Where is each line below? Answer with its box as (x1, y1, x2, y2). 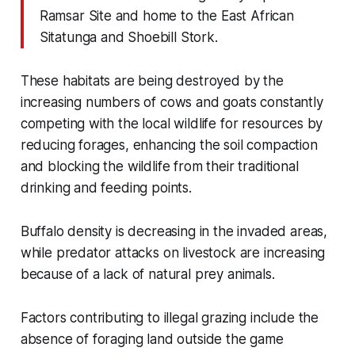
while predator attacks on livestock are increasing (20, 244, 326, 261)
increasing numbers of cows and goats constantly (20, 94, 323, 110)
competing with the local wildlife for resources (20, 115, 303, 132)
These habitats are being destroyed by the (20, 72, 284, 89)
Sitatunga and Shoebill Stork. (39, 29, 218, 45)
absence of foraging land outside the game (20, 330, 284, 347)
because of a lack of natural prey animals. (20, 265, 275, 282)
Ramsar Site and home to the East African (39, 7, 294, 24)
